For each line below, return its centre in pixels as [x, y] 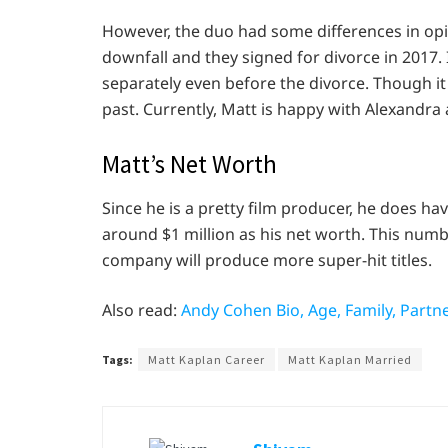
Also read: [141, 309]
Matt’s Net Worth [189, 164]
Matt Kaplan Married [350, 359]
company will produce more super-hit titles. [267, 259]
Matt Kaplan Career [206, 359]
